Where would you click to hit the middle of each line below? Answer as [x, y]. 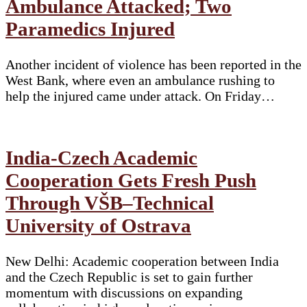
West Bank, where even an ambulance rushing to [140, 80]
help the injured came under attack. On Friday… [140, 96]
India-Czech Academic [101, 157]
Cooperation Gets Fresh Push [131, 180]
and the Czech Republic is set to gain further [129, 277]
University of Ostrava [98, 225]
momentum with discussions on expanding [124, 292]
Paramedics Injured [90, 28]
